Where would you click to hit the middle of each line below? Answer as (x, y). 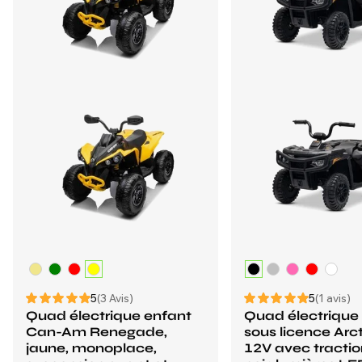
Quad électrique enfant (109, 316)
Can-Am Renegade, (97, 332)
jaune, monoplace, (91, 348)
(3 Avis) (115, 298)
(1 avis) (333, 298)
